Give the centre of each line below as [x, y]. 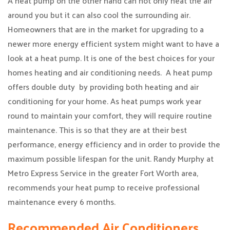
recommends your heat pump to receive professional [104, 187]
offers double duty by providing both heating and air [103, 87]
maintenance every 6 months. [62, 202]
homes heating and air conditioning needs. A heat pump [110, 72]
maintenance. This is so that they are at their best [97, 130]
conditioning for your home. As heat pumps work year [104, 101]
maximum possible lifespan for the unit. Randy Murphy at [111, 158]
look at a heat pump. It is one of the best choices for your [111, 58]
